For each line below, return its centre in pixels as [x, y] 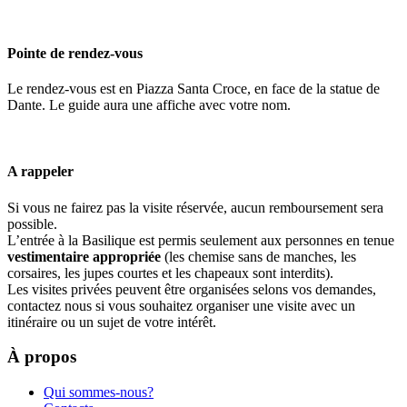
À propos [42, 357]
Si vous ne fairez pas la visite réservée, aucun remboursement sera [195, 207]
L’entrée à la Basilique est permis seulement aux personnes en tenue [201, 240]
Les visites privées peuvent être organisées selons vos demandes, [192, 289]
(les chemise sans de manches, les [258, 256]
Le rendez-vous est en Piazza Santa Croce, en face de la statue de [194, 89]
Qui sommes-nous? [99, 392]
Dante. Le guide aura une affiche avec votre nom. [149, 105]
